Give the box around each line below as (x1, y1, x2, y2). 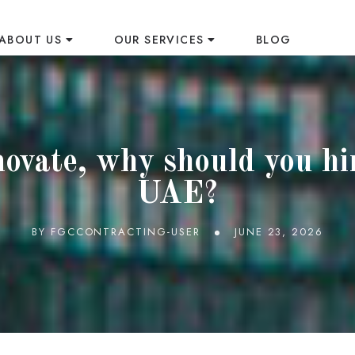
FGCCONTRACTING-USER (50, 224, 200, 239)
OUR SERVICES (113, 32, 204, 48)
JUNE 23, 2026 (234, 224, 324, 239)
